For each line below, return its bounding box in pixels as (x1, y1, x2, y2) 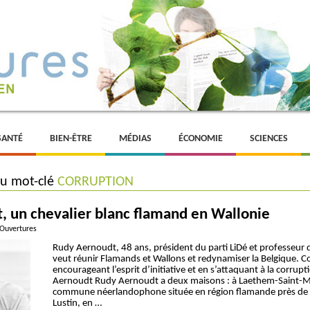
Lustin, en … (53, 298, 102, 309)
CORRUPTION (57, 175, 134, 189)
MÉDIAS (119, 134, 152, 144)
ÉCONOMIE (179, 134, 223, 144)
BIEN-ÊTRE (50, 134, 92, 144)
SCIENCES (250, 134, 288, 144)
